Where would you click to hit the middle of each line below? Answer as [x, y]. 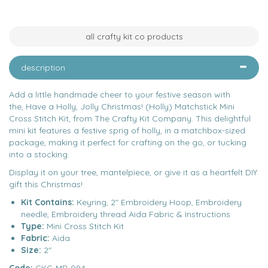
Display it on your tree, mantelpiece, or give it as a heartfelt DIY [133, 172]
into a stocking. [39, 154]
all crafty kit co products [134, 36]
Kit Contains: [49, 202]
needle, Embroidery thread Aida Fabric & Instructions [126, 214]
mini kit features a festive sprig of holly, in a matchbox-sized [127, 130]
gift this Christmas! [47, 184]
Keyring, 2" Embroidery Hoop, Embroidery [159, 202]
